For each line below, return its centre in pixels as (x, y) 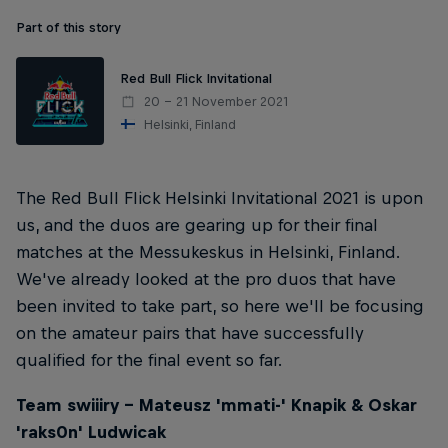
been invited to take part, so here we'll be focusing (220, 306)
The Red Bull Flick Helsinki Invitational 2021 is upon (219, 198)
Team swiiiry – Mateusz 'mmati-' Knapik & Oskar (216, 405)
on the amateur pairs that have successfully (190, 333)
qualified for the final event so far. (149, 360)
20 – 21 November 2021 (216, 101)
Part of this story (68, 27)
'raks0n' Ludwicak (91, 432)
